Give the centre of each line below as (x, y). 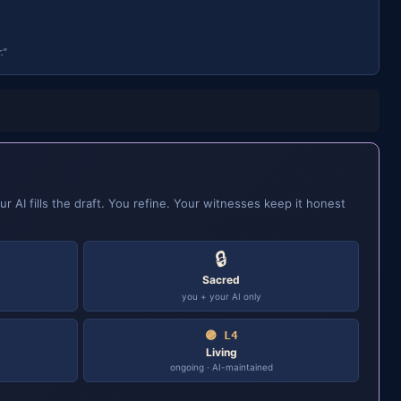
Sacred (221, 280)
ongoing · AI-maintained (221, 367)
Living (221, 352)
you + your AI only (221, 296)
